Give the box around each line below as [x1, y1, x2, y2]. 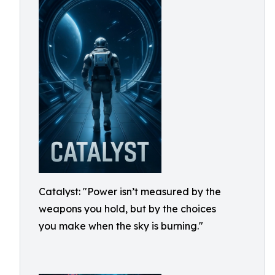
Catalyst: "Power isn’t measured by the [39, 185, 221, 198]
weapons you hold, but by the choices [39, 203, 216, 215]
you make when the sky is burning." [39, 220, 203, 232]
